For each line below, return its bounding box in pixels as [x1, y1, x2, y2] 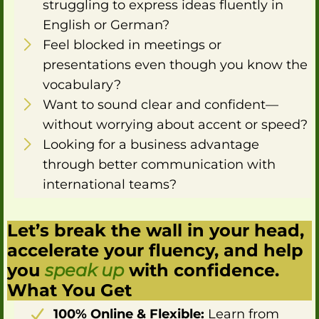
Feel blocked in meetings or [43, 36, 221, 53]
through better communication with [43, 156, 276, 172]
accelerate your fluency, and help [7, 239, 303, 261]
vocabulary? [43, 76, 121, 93]
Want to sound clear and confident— [43, 96, 278, 113]
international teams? [43, 176, 177, 192]
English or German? [43, 16, 169, 33]
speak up [45, 259, 124, 281]
